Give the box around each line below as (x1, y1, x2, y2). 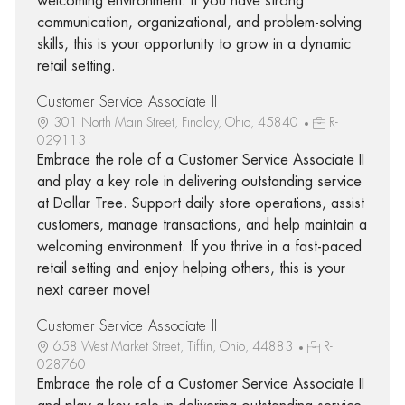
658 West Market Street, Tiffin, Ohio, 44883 (52, 339, 297, 353)
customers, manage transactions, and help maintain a (36, 217, 367, 232)
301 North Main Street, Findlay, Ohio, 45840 (52, 115, 302, 128)
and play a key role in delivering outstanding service (36, 174, 362, 189)
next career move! (36, 282, 151, 297)
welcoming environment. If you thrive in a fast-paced (36, 239, 362, 254)
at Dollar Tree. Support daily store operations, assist (36, 195, 364, 211)
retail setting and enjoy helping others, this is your (36, 260, 345, 276)
